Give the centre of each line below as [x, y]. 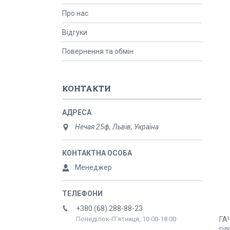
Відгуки [75, 32]
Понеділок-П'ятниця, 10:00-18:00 [126, 219]
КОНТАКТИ [87, 88]
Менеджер [93, 167]
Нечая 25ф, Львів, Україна [117, 127]
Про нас [75, 13]
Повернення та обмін [98, 51]
